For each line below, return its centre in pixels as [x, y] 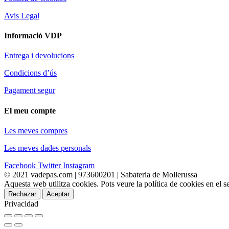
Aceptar [58, 194]
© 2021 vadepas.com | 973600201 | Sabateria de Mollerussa [101, 174]
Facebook [20, 165]
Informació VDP [33, 36]
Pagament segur [30, 90]
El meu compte [30, 110]
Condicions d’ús [30, 73]
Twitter [49, 165]
